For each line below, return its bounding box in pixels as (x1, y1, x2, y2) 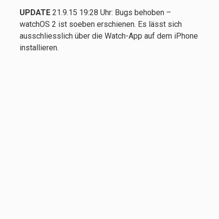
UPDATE (20, 8, 50, 18)
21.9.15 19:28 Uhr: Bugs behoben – (50, 8, 171, 18)
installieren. (20, 43, 59, 53)
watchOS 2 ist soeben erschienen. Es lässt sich (20, 20, 182, 29)
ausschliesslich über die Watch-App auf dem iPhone (20, 31, 198, 41)
